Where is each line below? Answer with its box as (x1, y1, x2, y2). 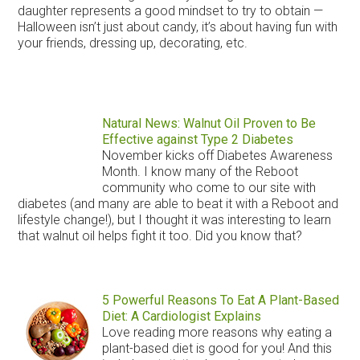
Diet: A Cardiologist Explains (101, 308, 261, 324)
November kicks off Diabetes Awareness (101, 147, 333, 163)
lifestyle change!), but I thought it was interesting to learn (18, 211, 332, 227)
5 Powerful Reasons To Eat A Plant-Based (101, 292, 339, 308)
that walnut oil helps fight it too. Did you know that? (18, 227, 303, 243)
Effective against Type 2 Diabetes (101, 131, 293, 147)
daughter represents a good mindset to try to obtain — (18, 2, 324, 18)
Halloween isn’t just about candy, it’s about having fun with (18, 18, 338, 35)
